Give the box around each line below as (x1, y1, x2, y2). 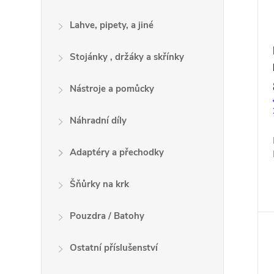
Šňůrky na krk (70, 178, 130, 190)
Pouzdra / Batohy (70, 210, 145, 222)
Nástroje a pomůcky (70, 83, 155, 95)
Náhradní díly (70, 114, 127, 127)
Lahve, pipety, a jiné (70, 19, 154, 31)
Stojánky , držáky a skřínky (70, 51, 185, 63)
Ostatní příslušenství (70, 242, 158, 254)
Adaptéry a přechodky (70, 146, 165, 158)
